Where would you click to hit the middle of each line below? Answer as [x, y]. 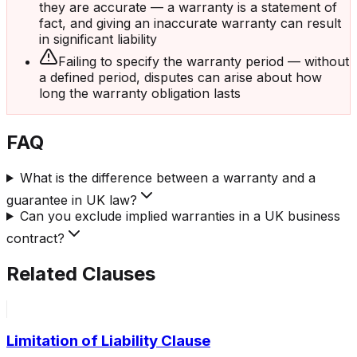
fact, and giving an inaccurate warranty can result [190, 24]
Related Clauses [81, 273]
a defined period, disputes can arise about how [180, 78]
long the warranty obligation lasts [140, 94]
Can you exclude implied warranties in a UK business [180, 216]
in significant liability [98, 39]
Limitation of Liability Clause [108, 341]
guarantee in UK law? [72, 200]
